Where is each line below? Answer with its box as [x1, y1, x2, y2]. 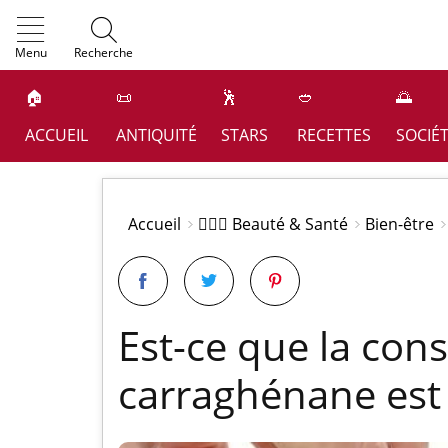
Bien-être [365, 213, 434, 235]
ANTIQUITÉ [116, 124, 198, 146]
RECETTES [297, 124, 372, 146]
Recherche [74, 44, 133, 61]
